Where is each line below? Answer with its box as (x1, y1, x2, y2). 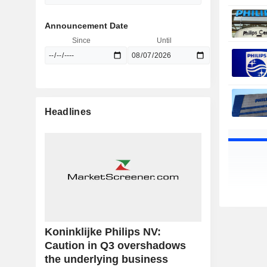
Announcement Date (44, 21, 128, 30)
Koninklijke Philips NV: (44, 226, 161, 238)
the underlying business (44, 253, 168, 266)
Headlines (44, 107, 92, 117)
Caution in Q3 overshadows (44, 240, 186, 252)
